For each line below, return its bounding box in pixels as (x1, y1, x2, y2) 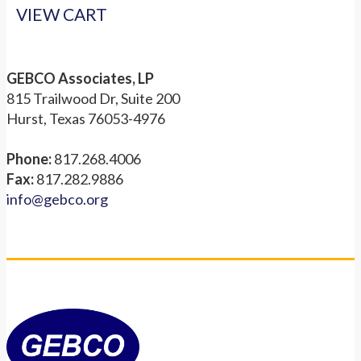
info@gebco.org (6, 190, 108, 209)
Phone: (6, 150, 52, 168)
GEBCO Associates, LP (6, 69, 154, 88)
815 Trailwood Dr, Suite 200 (6, 89, 180, 108)
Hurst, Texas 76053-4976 (6, 110, 165, 128)
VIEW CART (16, 3, 107, 24)
